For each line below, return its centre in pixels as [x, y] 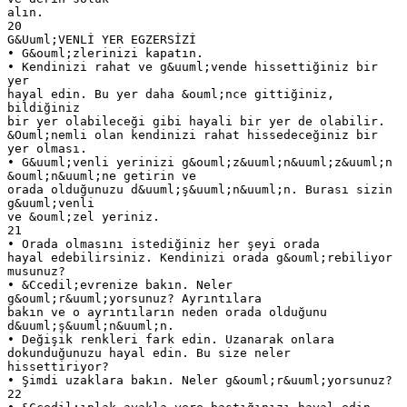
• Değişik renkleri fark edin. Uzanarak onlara [171, 339]
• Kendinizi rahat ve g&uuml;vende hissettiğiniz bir [193, 66]
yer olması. [47, 148]
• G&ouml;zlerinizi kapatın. [105, 53]
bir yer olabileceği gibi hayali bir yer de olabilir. [196, 121]
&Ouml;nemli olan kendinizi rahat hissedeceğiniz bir [193, 134]
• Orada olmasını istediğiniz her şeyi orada [164, 243]
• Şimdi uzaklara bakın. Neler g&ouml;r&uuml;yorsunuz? [200, 380]
